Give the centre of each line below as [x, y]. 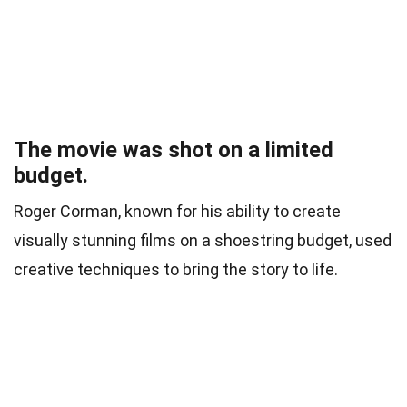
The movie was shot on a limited [174, 149]
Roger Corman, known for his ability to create [177, 211]
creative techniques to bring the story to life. [176, 269]
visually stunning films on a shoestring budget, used [203, 240]
